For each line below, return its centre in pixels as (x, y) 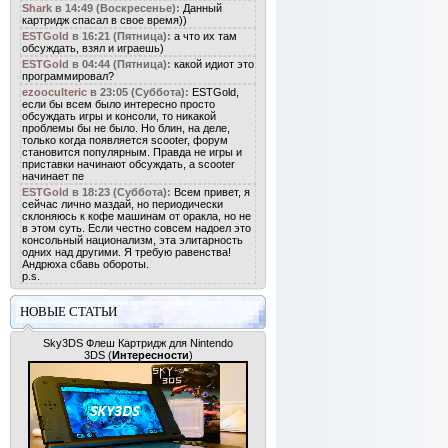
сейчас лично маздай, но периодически (122, 204)
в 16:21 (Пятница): (121, 36)
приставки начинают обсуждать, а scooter (128, 164)
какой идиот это (214, 64)
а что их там (205, 36)
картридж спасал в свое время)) (104, 20)
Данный (202, 8)
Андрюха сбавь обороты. (85, 264)
